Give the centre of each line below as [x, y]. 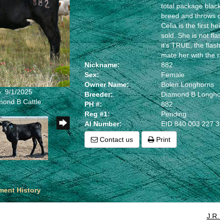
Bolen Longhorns [188, 84]
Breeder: [99, 94]
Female [173, 75]
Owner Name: [107, 84]
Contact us [116, 139]
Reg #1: [97, 114]
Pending [174, 114]
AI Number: [103, 124]
